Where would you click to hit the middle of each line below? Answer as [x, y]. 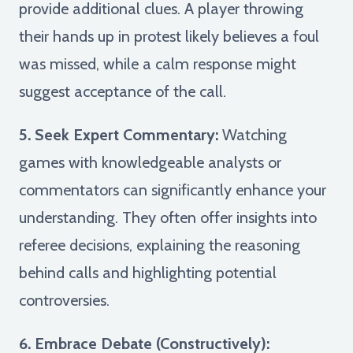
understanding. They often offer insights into [168, 217]
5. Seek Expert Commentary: [119, 134]
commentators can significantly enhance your [173, 190]
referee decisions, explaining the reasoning [160, 245]
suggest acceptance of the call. [123, 91]
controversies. [64, 300]
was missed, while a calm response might [158, 63]
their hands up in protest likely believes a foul [169, 36]
